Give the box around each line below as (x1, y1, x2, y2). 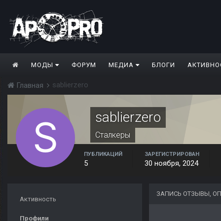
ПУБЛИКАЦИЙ (84, 151, 122, 158)
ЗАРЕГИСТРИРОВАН (145, 151, 199, 158)
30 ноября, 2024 (145, 159, 198, 168)
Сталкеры (95, 130, 130, 140)
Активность (20, 195, 56, 203)
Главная (14, 81, 45, 90)
